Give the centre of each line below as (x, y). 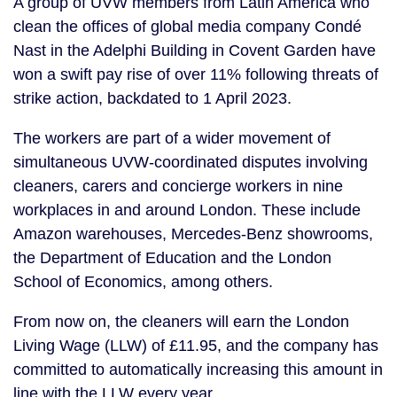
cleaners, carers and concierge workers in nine (178, 186)
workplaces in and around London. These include (187, 210)
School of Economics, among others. (143, 282)
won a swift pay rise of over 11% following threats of (196, 74)
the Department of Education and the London (172, 258)
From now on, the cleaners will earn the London (181, 322)
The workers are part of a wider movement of (172, 138)
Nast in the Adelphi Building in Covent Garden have (195, 51)
